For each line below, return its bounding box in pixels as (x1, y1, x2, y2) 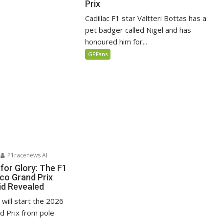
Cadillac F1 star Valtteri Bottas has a (85, 13, 207, 23)
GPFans (88, 50, 108, 58)
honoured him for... (85, 36, 148, 46)
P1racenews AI (6, 151, 48, 159)
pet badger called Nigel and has (85, 24, 192, 35)
